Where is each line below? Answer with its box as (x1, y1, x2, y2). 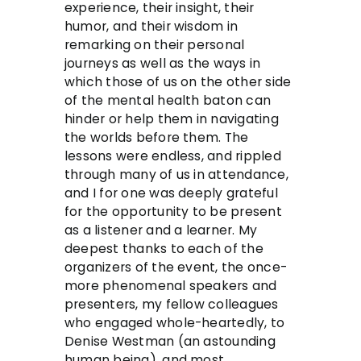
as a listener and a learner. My (64, 222, 258, 239)
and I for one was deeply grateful (64, 185, 278, 202)
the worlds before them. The (64, 129, 249, 147)
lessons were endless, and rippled (64, 147, 281, 165)
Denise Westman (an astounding (64, 333, 276, 351)
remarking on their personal (64, 36, 245, 54)
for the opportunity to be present (64, 203, 282, 221)
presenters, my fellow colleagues (64, 296, 279, 313)
